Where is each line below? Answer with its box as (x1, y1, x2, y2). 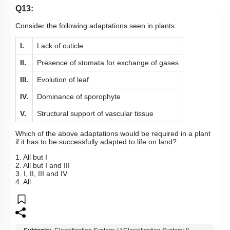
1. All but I (15, 153, 47, 162)
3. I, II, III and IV (15, 169, 67, 178)
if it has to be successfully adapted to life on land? (15, 138, 177, 146)
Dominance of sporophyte (37, 92, 121, 101)
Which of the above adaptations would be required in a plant (15, 129, 210, 138)
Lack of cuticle (37, 42, 83, 50)
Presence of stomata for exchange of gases (37, 59, 179, 67)
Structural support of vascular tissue (37, 109, 154, 118)
